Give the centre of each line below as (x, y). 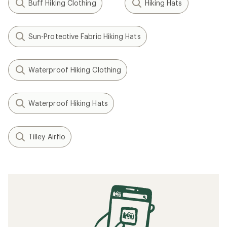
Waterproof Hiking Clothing (75, 70)
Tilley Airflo (47, 137)
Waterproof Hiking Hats (68, 103)
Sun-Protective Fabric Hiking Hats (85, 36)
